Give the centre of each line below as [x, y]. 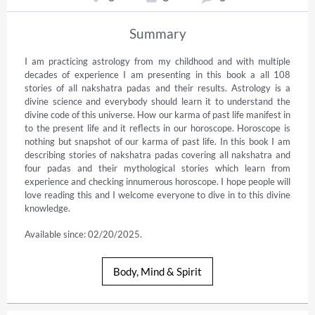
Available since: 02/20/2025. [83, 234]
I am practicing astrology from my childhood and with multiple [157, 61]
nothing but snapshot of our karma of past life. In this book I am [157, 141]
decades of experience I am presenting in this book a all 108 [157, 74]
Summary [157, 33]
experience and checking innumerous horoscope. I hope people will [157, 181]
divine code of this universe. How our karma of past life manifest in [157, 114]
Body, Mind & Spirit [157, 271]
